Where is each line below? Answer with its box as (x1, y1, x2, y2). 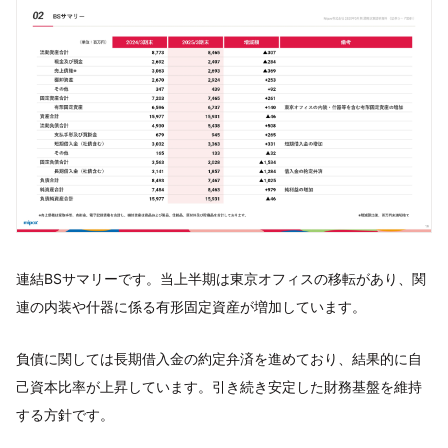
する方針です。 (16, 405, 114, 423)
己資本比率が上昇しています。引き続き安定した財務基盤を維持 (16, 377, 422, 395)
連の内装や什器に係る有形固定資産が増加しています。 (16, 297, 366, 315)
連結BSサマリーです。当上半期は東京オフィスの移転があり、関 (16, 269, 426, 287)
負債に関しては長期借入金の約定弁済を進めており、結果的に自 (16, 349, 422, 367)
